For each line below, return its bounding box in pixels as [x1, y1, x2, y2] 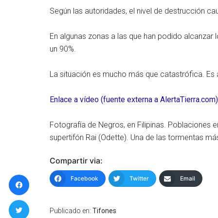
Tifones [92, 207, 116, 215]
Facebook [71, 175, 98, 182]
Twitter [129, 175, 149, 182]
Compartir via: [50, 156, 103, 165]
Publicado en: [50, 207, 92, 215]
